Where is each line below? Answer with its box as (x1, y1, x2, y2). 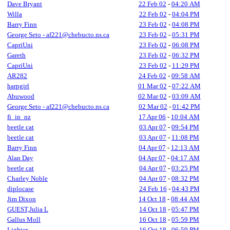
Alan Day (7, 154, 33, 162)
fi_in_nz (7, 113, 31, 121)
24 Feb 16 (139, 185, 167, 193)
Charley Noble (7, 175, 48, 182)
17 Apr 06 (139, 113, 166, 121)
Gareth (7, 51, 26, 59)
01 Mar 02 (138, 82, 167, 90)
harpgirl (7, 82, 29, 90)
